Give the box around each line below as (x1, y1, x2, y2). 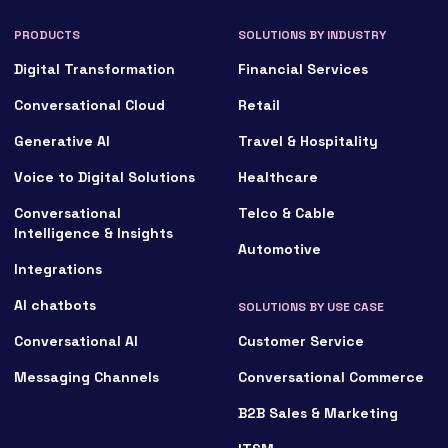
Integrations (14, 260, 103, 278)
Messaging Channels (14, 368, 160, 386)
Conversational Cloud (14, 96, 166, 114)
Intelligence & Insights (14, 224, 174, 242)
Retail (238, 96, 281, 114)
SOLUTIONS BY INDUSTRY (238, 27, 387, 43)
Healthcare (238, 168, 319, 186)
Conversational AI (14, 332, 139, 350)
